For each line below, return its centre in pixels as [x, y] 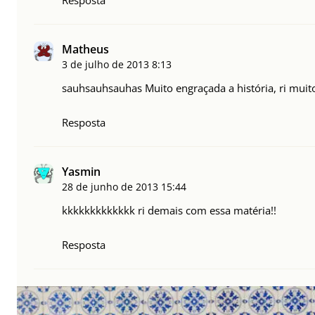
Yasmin [81, 172]
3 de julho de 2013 [105, 65]
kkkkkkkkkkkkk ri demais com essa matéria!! [169, 211]
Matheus [85, 50]
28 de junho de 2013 [110, 187]
